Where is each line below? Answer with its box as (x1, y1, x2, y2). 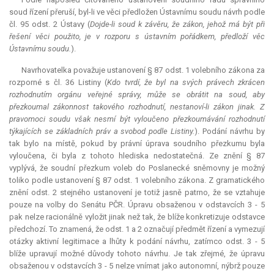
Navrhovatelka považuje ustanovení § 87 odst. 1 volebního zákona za (21, 65, 265, 75)
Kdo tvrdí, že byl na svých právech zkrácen (107, 78, 265, 87)
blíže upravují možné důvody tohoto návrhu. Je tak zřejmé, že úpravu (9, 249, 265, 259)
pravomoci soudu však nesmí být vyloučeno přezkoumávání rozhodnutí (9, 114, 265, 124)
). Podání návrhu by (194, 127, 265, 136)
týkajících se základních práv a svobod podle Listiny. (9, 127, 195, 136)
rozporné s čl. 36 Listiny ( (9, 78, 108, 87)
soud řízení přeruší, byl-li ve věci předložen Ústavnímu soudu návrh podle (9, 7, 265, 17)
